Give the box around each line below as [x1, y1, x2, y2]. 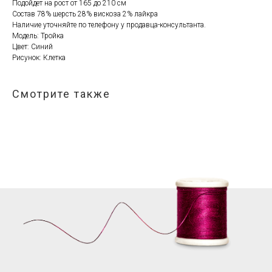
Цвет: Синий [12, 42, 53, 52]
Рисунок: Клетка [12, 53, 66, 63]
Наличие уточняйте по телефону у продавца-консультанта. [12, 21, 206, 30]
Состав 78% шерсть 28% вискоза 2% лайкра [12, 10, 158, 19]
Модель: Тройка [12, 32, 64, 41]
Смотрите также [12, 87, 110, 101]
